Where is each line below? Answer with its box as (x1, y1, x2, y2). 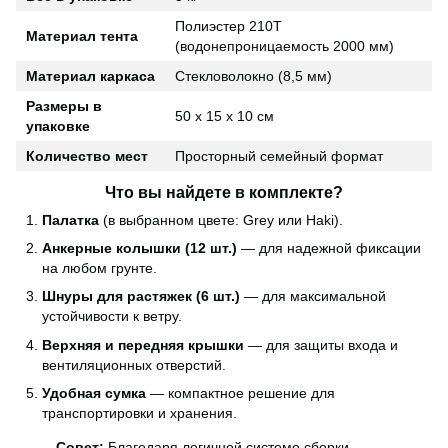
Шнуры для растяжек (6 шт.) (42, 288, 240, 305)
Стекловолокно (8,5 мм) (175, 67, 332, 84)
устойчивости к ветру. (42, 308, 182, 325)
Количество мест (26, 147, 148, 164)
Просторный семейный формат (175, 147, 383, 164)
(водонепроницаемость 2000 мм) (175, 37, 394, 54)
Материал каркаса (26, 67, 155, 84)
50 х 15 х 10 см (175, 107, 274, 124)
